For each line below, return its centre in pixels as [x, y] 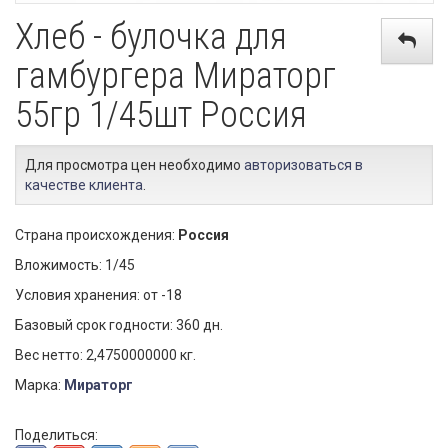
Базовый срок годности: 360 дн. [119, 325]
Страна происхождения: [96, 235]
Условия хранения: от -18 [98, 295]
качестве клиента [84, 185]
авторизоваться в [303, 165]
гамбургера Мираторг [175, 76]
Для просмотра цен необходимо [134, 165]
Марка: [39, 385]
